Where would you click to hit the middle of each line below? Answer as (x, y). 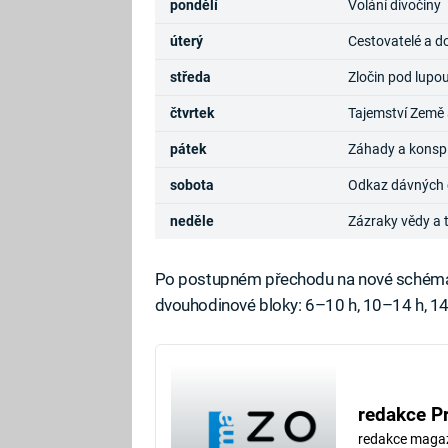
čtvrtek (191, 113)
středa (190, 77)
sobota (191, 185)
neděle (191, 221)
